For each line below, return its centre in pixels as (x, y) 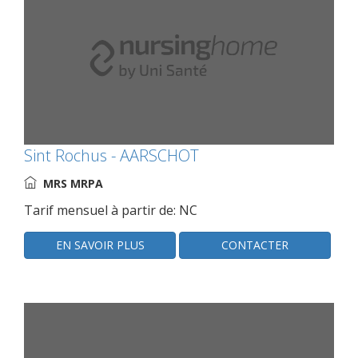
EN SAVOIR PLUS (100, 245)
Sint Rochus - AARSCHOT (111, 155)
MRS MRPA (73, 183)
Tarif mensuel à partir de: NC (111, 210)
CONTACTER (255, 245)
